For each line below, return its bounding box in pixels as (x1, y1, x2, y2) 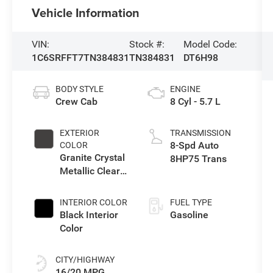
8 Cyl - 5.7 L (169, 95, 221, 107)
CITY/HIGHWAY (55, 254, 115, 264)
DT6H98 (183, 51, 218, 63)
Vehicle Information (32, 3, 140, 21)
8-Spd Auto (169, 139, 219, 151)
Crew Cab (55, 95, 98, 107)
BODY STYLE (55, 83, 104, 94)
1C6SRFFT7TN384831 (32, 51, 130, 63)
